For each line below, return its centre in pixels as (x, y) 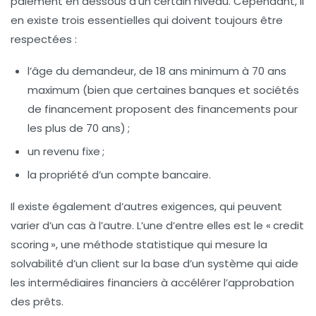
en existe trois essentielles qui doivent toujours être (147, 20)
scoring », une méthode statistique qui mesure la (139, 244)
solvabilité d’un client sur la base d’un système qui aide (154, 263)
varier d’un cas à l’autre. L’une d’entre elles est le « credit (157, 225)
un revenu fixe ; (66, 151)
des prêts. (37, 301)
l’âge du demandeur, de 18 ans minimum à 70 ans (157, 71)
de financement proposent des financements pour (163, 109)
